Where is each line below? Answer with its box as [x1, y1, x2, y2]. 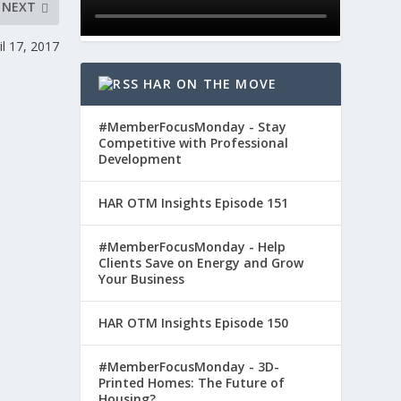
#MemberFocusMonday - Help [98, 238, 286, 256]
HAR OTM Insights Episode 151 [98, 194, 289, 212]
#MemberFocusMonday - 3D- [98, 358, 280, 376]
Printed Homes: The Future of [98, 374, 286, 392]
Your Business [98, 270, 185, 288]
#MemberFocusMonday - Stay [98, 118, 287, 136]
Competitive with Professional [98, 134, 289, 152]
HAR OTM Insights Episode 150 [98, 314, 289, 332]
